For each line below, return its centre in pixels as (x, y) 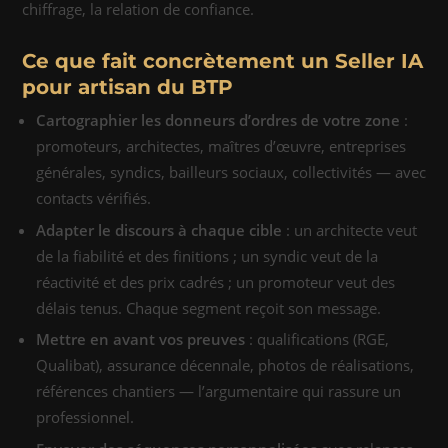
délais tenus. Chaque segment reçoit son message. (208, 307)
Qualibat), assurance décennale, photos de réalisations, (225, 365)
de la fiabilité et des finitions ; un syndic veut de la (207, 255)
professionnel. (85, 417)
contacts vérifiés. (93, 198)
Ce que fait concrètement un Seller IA (222, 61)
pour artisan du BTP (127, 87)
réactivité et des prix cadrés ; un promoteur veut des (215, 281)
